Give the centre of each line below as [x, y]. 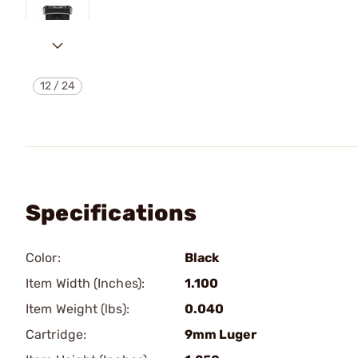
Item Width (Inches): [85, 283]
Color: [43, 258]
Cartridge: [56, 334]
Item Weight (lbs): [78, 309]
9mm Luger [221, 334]
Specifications [111, 213]
